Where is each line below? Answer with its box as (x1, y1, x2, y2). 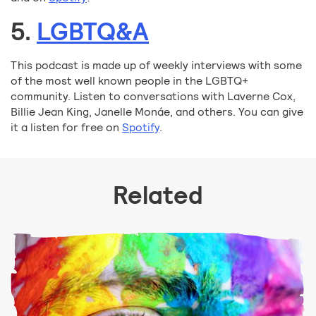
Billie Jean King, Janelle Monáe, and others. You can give (11, 104, 303, 120)
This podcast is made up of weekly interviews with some (11, 58, 302, 73)
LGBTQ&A (37, 16, 149, 49)
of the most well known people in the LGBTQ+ (11, 73, 248, 89)
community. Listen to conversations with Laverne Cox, (11, 89, 296, 104)
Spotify (122, 120, 159, 135)
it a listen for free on (11, 120, 122, 135)
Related (113, 179, 203, 212)
